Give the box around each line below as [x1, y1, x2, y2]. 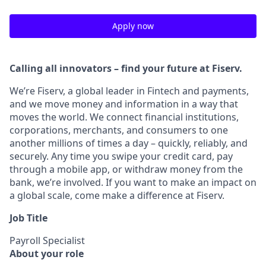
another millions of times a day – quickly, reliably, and [9, 137, 248, 150]
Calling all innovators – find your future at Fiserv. [9, 62, 242, 75]
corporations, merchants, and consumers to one [9, 123, 228, 137]
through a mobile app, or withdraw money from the [9, 163, 243, 176]
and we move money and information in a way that [9, 97, 238, 110]
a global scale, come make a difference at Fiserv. [9, 189, 224, 202]
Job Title [9, 211, 47, 224]
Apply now [112, 20, 154, 31]
